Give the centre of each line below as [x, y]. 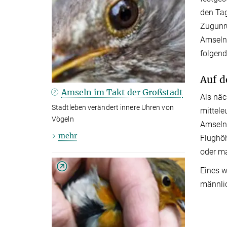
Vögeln [63, 119]
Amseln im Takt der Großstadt [122, 92]
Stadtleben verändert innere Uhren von [113, 108]
